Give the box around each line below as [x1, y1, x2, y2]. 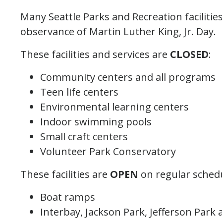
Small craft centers [40, 130, 128, 143]
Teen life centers [40, 85, 118, 99]
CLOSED [170, 48, 209, 61]
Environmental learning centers [40, 100, 189, 113]
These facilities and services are [20, 48, 170, 61]
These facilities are [20, 167, 110, 181]
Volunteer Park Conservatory [40, 145, 176, 158]
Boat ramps [40, 190, 95, 204]
